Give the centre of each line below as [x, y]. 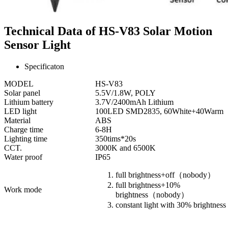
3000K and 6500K [125, 148]
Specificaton [44, 66]
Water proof [23, 157]
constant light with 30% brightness [171, 205]
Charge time [24, 129]
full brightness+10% [148, 185]
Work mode [23, 189]
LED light [20, 111]
